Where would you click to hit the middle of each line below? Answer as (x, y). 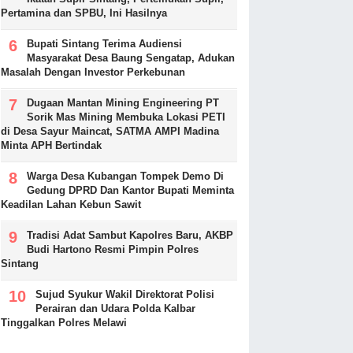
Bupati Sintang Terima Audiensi (104, 44)
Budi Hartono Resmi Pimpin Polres (113, 250)
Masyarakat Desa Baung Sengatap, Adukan (131, 58)
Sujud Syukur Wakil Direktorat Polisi (125, 295)
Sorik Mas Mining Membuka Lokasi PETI (126, 117)
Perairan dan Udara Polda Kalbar (115, 309)
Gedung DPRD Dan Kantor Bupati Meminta (130, 191)
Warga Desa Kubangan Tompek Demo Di (125, 176)
